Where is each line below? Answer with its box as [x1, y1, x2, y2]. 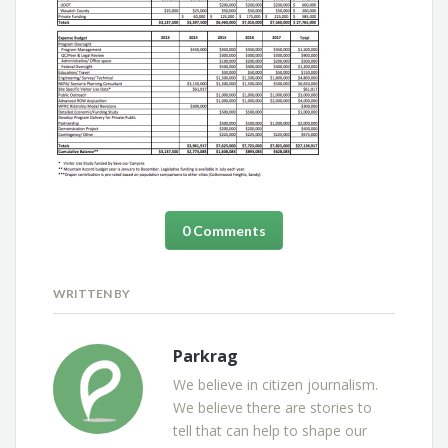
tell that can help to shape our [173, 421, 368, 441]
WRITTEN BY [53, 286, 131, 302]
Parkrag [173, 345, 239, 368]
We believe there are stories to [173, 398, 373, 418]
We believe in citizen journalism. [173, 375, 379, 395]
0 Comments [181, 222, 266, 240]
